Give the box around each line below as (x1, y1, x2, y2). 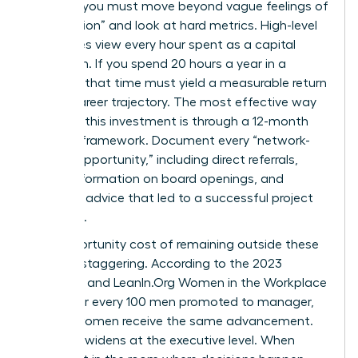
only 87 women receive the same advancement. (30, 314, 313, 328)
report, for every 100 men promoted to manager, (30, 295, 314, 308)
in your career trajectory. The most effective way (30, 95, 316, 109)
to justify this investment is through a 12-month (30, 114, 308, 128)
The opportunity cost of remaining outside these (30, 237, 319, 251)
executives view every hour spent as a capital (30, 38, 296, 51)
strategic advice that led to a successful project (30, 191, 313, 205)
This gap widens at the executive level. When (30, 333, 295, 347)
